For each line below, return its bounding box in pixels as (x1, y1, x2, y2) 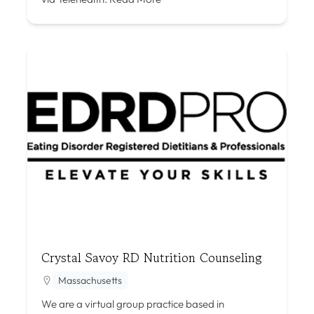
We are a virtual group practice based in (41, 296, 224, 310)
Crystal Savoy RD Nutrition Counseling (41, 247, 262, 266)
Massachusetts (58, 273, 122, 287)
